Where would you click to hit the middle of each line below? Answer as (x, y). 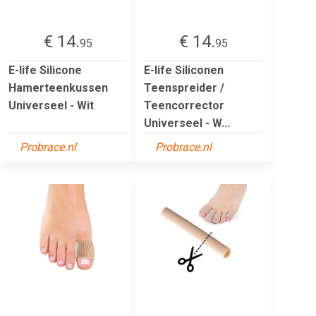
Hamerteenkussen (58, 87)
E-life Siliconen (184, 70)
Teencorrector (184, 105)
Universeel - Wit (51, 105)
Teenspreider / (184, 87)
